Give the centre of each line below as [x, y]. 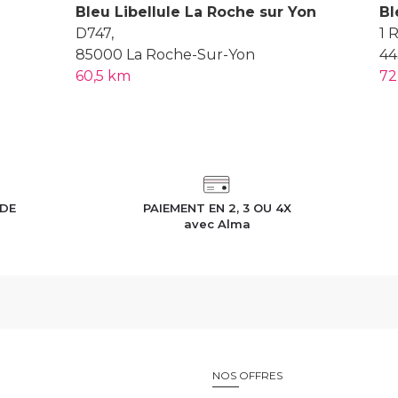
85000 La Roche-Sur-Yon [166, 54]
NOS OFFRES [247, 375]
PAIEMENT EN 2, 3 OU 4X [217, 207]
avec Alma [217, 223]
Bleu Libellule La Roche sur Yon [196, 12]
